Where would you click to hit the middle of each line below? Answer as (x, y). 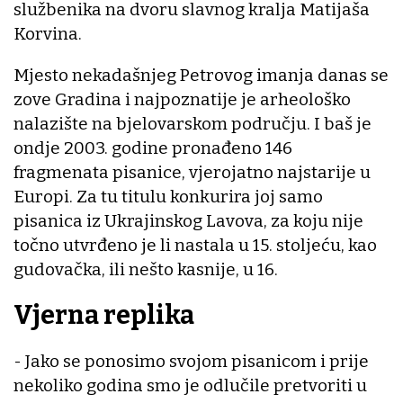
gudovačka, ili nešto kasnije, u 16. (146, 270)
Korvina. (48, 34)
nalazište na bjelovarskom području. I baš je (193, 124)
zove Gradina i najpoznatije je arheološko (182, 100)
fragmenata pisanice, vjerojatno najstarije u (192, 173)
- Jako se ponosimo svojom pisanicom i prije (191, 361)
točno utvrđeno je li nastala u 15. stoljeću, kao (195, 246)
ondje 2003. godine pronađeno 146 (153, 148)
